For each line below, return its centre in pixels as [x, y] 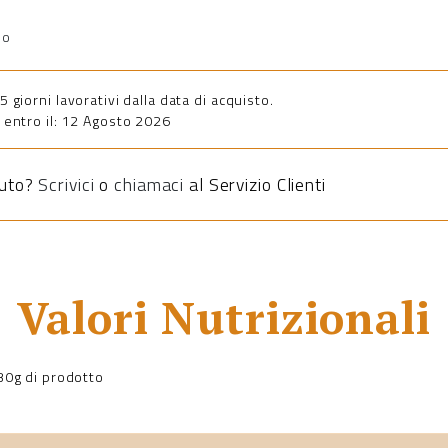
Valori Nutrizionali [224, 318]
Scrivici [66, 184]
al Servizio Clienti [255, 184]
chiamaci [149, 184]
